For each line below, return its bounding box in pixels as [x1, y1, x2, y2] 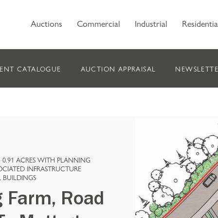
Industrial [135, 17, 167, 29]
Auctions [31, 17, 62, 29]
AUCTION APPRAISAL [80, 64, 156, 73]
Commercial [77, 17, 120, 29]
